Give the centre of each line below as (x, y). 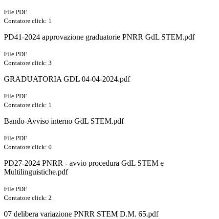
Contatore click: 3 (28, 63)
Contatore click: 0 (28, 147)
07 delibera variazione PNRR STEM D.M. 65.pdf (81, 214)
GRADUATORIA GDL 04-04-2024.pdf (67, 79)
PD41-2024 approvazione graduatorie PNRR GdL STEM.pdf (99, 37)
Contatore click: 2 (28, 197)
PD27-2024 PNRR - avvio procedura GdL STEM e (84, 163)
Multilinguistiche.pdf (36, 172)
